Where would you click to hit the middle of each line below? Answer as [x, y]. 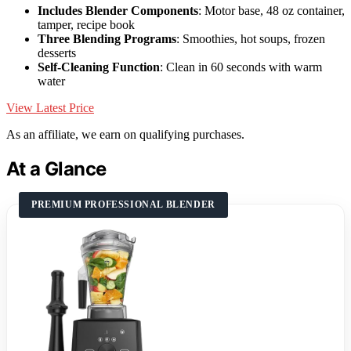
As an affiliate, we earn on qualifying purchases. [125, 134]
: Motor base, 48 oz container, [271, 10]
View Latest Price [50, 107]
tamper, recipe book [86, 24]
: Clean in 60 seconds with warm [241, 67]
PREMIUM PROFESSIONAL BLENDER [123, 204]
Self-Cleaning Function [99, 67]
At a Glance [56, 168]
